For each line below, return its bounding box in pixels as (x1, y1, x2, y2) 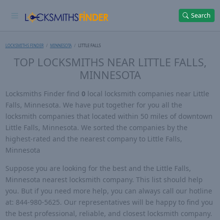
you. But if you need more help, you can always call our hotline (5, 186, 212, 196)
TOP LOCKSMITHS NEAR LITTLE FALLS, (13, 54, 207, 69)
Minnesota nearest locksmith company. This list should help (5, 175, 203, 185)
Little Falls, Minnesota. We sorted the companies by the (5, 123, 188, 133)
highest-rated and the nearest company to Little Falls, (5, 134, 182, 144)
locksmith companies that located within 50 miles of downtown (5, 111, 213, 121)
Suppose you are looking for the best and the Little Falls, (5, 164, 191, 173)
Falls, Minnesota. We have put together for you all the (5, 100, 182, 110)
